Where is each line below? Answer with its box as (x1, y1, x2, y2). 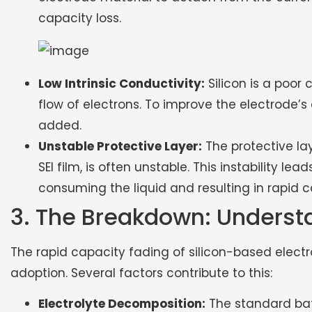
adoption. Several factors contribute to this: (10, 264, 272, 281)
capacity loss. (38, 9, 121, 26)
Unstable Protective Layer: (38, 137, 202, 155)
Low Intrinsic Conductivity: (38, 75, 205, 92)
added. (38, 116, 81, 134)
